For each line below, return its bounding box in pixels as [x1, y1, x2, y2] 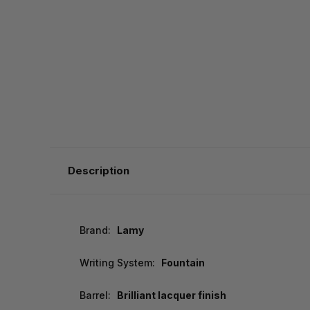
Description [67, 164, 129, 178]
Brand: [80, 224, 111, 237]
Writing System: [80, 257, 155, 269]
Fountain [161, 257, 205, 269]
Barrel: [80, 289, 111, 302]
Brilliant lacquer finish [116, 289, 226, 302]
